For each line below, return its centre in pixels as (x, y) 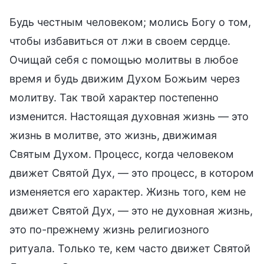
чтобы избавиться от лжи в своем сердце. (120, 41)
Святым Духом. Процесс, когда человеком (122, 154)
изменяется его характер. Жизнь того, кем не (128, 192)
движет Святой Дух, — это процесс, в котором (132, 173)
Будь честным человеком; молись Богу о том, (130, 22)
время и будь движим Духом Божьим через (125, 78)
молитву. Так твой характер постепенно (114, 97)
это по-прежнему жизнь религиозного (109, 229)
